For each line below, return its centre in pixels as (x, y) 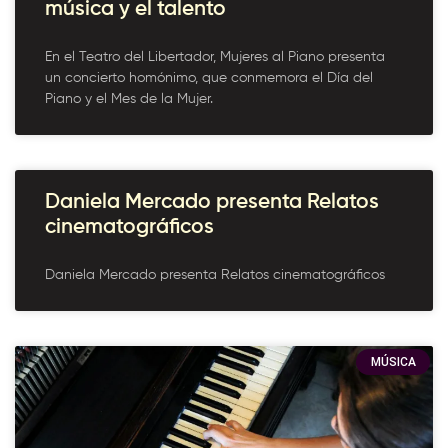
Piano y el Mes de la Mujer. (129, 98)
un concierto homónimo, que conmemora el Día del (209, 77)
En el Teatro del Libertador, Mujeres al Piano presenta (215, 56)
